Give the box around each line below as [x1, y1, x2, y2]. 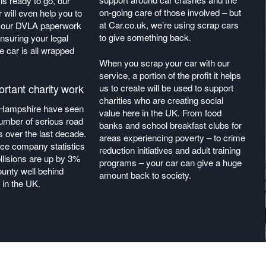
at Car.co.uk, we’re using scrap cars [99, 18, 239, 31]
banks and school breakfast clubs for [99, 119, 242, 131]
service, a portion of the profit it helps [99, 69, 242, 81]
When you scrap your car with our [99, 56, 230, 69]
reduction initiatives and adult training [99, 144, 241, 156]
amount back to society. [99, 169, 192, 181]
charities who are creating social [99, 94, 224, 106]
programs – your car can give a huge [99, 156, 242, 169]
